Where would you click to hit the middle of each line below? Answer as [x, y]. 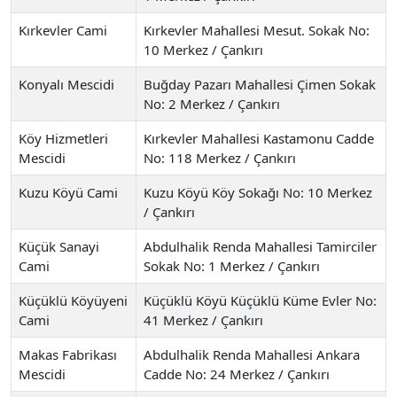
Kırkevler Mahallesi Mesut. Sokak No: [257, 30]
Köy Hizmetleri [63, 138]
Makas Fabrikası [68, 354]
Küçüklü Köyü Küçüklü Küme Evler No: [260, 300]
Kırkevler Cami [63, 30]
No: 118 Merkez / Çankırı [220, 157]
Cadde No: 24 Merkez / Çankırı [237, 374]
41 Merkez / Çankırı [203, 319]
